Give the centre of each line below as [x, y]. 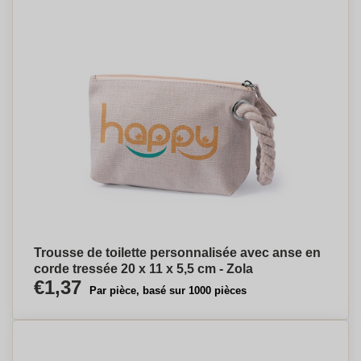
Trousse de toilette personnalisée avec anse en [177, 253]
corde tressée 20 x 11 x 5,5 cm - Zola [143, 269]
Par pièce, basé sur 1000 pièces [168, 290]
